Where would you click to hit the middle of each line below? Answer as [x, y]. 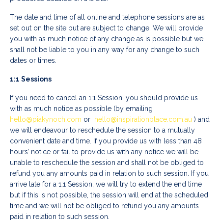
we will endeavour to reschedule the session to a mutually [102, 130]
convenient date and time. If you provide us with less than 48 [106, 141]
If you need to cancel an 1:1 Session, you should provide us [104, 98]
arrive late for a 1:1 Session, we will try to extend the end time [106, 184]
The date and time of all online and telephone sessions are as [107, 17]
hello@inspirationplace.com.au [143, 120]
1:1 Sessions [31, 79]
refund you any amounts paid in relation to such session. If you [109, 174]
